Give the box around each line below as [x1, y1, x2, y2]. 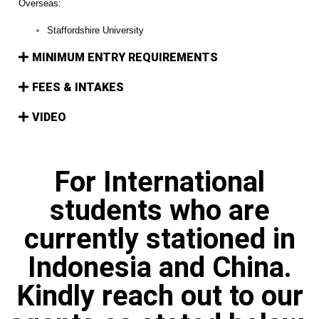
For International [54, 164, 265, 199]
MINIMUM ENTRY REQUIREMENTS [32, 50, 219, 64]
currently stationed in [23, 221, 296, 256]
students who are [49, 193, 270, 227]
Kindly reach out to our [16, 278, 303, 313]
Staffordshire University [47, 24, 144, 36]
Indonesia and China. [27, 250, 292, 284]
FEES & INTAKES [32, 80, 125, 94]
